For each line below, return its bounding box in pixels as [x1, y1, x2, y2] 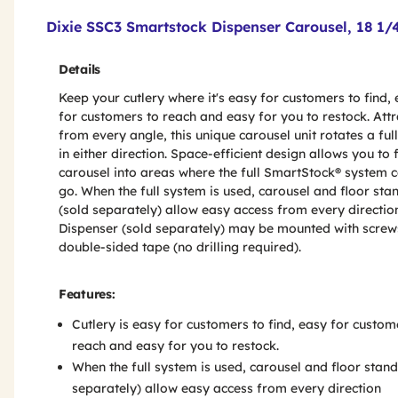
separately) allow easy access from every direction [72, 380, 381, 396]
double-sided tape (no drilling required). [59, 239, 301, 255]
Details [59, 61, 100, 77]
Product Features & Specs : [23, 3, 264, 26]
